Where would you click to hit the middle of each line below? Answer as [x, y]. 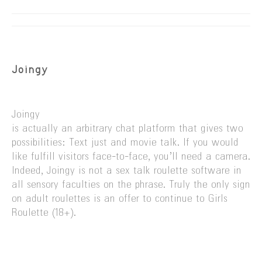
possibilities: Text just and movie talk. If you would [125, 143]
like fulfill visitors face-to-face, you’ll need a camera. [131, 157]
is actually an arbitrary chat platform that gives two [127, 129]
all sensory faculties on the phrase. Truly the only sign [131, 185]
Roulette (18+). [44, 213]
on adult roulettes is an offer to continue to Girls [120, 199]
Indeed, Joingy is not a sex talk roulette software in [127, 171]
